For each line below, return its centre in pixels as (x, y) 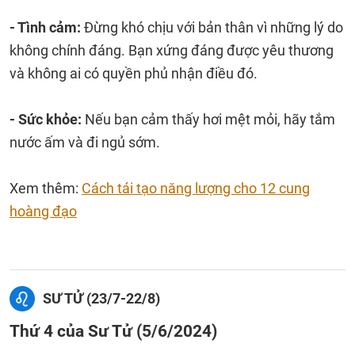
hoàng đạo (43, 211)
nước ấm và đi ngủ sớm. (85, 142)
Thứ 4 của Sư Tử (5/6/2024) (113, 331)
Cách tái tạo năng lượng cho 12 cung (196, 188)
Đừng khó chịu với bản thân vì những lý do (212, 27)
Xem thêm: (46, 188)
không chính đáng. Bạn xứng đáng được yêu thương (172, 50)
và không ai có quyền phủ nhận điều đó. (134, 73)
